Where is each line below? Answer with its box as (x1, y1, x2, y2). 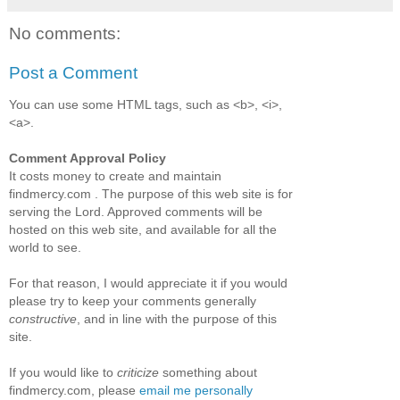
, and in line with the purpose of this (77, 311, 277, 326)
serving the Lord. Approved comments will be (9, 204, 262, 219)
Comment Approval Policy (9, 150, 166, 165)
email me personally (139, 382, 253, 397)
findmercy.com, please (9, 382, 139, 397)
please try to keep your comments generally (9, 293, 256, 308)
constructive (9, 311, 77, 326)
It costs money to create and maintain (9, 168, 221, 183)
